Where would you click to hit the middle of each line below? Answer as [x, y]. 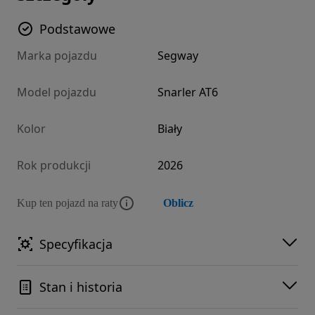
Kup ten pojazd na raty [67, 203]
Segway [178, 56]
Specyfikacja [76, 244]
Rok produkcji [54, 166]
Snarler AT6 [188, 92]
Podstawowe [77, 29]
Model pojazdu [57, 92]
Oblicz [178, 203]
